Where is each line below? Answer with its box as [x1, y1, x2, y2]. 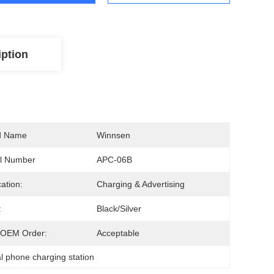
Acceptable [97, 228, 139, 238]
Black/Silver [97, 204, 141, 213]
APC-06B [97, 155, 132, 165]
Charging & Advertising [97, 179, 185, 189]
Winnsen [97, 130, 130, 140]
